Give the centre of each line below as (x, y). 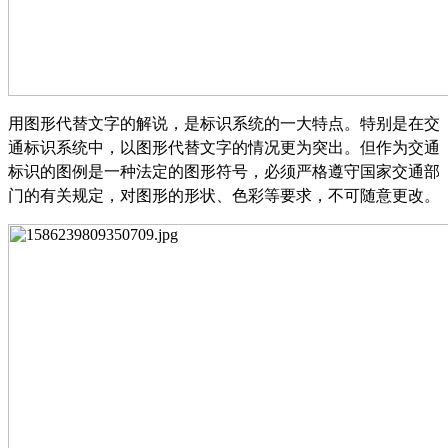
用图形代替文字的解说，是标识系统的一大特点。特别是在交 (224, 123)
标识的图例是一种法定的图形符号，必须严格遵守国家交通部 (224, 171)
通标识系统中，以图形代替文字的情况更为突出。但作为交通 (224, 147)
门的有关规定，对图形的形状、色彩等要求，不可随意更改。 (224, 195)
